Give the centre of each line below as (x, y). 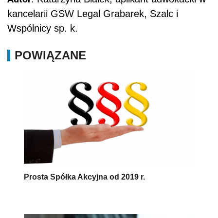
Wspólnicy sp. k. (43, 28)
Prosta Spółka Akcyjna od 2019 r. (84, 177)
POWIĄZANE (50, 55)
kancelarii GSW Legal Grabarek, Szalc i (93, 13)
